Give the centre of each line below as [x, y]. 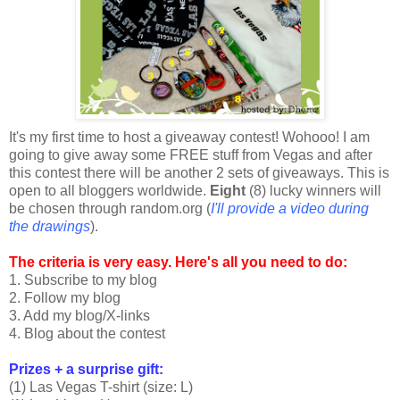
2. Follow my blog [65, 298]
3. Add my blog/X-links [79, 316]
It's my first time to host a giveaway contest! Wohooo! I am [189, 137]
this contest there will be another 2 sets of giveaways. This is [199, 173]
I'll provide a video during [290, 209]
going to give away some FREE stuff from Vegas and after [191, 155]
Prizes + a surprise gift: [86, 370]
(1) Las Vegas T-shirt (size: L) [101, 387]
